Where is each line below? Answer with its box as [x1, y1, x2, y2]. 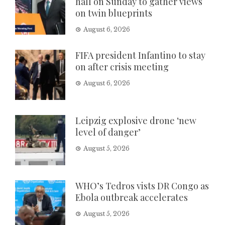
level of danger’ [75, 126, 141, 138]
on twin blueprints [75, 7, 152, 19]
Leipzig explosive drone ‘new [75, 114, 196, 127]
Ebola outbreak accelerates [75, 191, 188, 203]
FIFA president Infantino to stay [75, 49, 205, 61]
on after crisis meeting [75, 60, 169, 73]
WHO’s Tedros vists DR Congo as [75, 179, 209, 192]
